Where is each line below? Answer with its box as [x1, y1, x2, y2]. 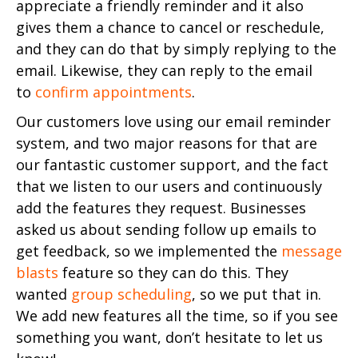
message [281, 241, 342, 261]
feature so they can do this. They [58, 262, 288, 282]
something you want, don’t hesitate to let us [16, 327, 323, 347]
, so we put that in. [192, 284, 321, 304]
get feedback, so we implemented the [16, 241, 281, 261]
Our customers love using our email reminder [16, 111, 331, 131]
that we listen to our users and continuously [16, 176, 322, 196]
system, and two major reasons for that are [16, 133, 317, 153]
